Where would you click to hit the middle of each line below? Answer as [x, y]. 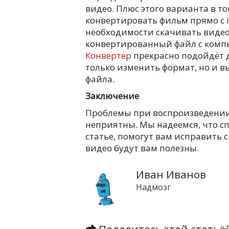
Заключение [112, 96]
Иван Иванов [171, 174]
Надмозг [153, 187]
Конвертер [108, 55]
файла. [100, 79]
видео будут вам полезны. [143, 148]
